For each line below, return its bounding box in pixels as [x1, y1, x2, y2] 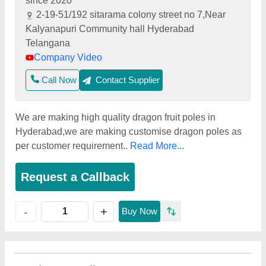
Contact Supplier [96, 75, 160, 85]
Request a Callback [21, 170, 129, 183]
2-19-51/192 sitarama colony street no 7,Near [36, 9, 226, 20]
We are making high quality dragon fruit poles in [15, 112, 216, 122]
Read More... [130, 141, 184, 151]
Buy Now [122, 206, 157, 216]
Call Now [42, 75, 77, 85]
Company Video [34, 52, 102, 62]
